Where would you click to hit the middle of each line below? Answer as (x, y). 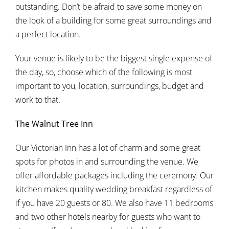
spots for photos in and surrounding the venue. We (107, 162)
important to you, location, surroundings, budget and (110, 86)
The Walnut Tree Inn (54, 124)
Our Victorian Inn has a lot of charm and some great (108, 148)
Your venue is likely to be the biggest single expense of (114, 58)
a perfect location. (48, 34)
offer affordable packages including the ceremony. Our (114, 175)
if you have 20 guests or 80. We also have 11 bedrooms (114, 203)
